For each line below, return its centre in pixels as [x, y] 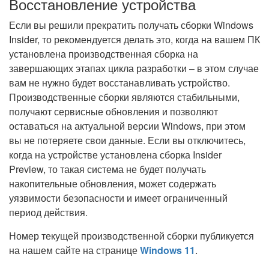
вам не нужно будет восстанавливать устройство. [119, 83]
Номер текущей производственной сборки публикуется [131, 236]
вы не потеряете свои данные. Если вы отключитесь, [127, 140]
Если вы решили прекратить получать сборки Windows [131, 25]
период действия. [48, 212]
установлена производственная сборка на [104, 54]
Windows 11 [168, 250]
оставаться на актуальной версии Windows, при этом [127, 126]
